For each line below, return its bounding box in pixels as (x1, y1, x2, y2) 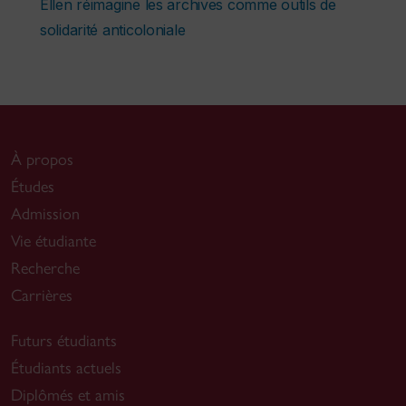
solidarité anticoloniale (40, 21, 186, 40)
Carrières (11, 285, 72, 306)
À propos (11, 150, 73, 170)
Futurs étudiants (11, 331, 117, 352)
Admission (11, 204, 80, 225)
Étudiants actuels (11, 358, 121, 379)
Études (11, 177, 54, 198)
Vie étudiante (11, 231, 96, 252)
